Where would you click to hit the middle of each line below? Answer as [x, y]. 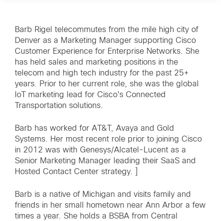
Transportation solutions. [59, 106]
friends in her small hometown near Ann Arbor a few [110, 205]
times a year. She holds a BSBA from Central [96, 216]
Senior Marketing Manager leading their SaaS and [105, 161]
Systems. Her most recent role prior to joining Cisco [108, 139]
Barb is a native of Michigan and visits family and [103, 194]
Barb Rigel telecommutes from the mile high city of [107, 30]
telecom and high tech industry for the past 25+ [102, 73]
